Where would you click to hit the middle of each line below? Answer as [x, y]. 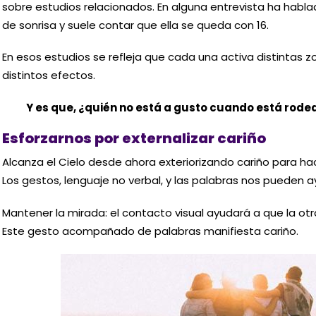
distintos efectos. [48, 75]
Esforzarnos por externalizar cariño [134, 139]
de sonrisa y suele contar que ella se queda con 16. [135, 25]
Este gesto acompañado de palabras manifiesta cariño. [150, 231]
